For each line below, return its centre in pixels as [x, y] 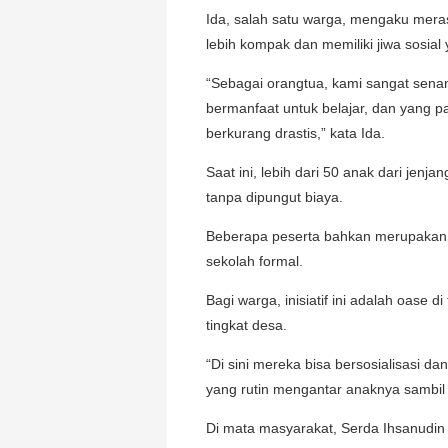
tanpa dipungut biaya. [274, 196]
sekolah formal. [254, 260]
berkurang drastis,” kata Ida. [295, 132]
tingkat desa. [246, 324]
